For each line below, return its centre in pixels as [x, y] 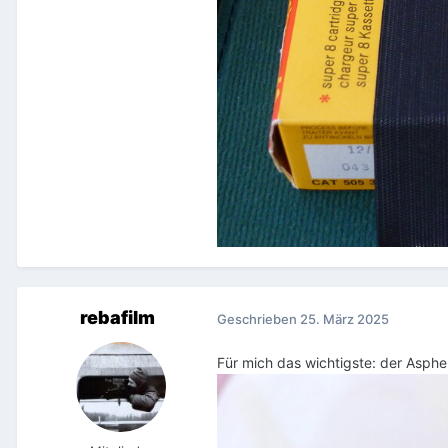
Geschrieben [258, 318]
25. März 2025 [344, 318]
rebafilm [117, 318]
